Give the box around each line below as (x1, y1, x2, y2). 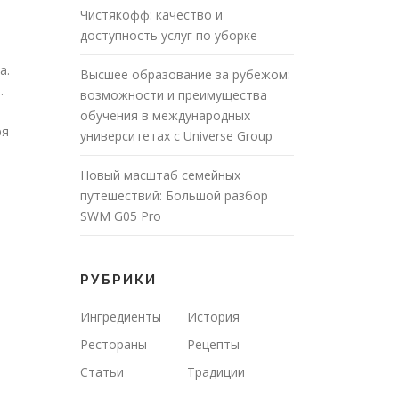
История (187, 307, 240, 325)
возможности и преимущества (80, 85, 267, 103)
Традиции (187, 362, 245, 380)
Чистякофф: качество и (80, 5, 223, 23)
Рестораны (80, 335, 147, 353)
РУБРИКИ (80, 271, 157, 288)
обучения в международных (80, 106, 250, 124)
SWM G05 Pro (80, 207, 161, 224)
